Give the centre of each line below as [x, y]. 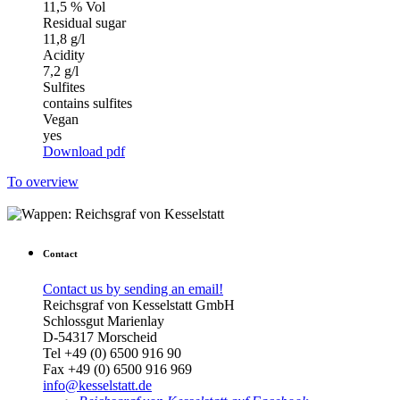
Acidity [64, 54]
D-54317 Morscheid [100, 337]
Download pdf [84, 151]
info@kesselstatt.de [97, 385]
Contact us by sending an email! [133, 288]
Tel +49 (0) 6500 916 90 [112, 353]
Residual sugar [84, 22]
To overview [43, 181]
